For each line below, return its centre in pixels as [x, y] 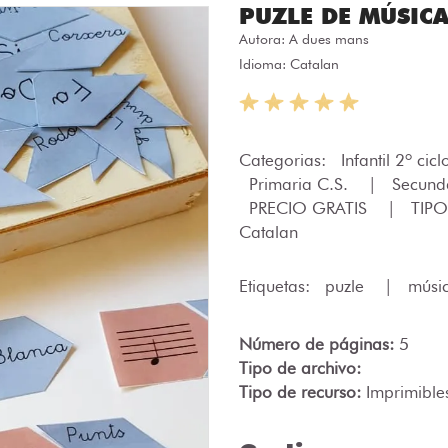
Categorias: [285, 160]
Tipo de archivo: [300, 368]
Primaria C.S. [301, 184]
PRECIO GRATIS [310, 208]
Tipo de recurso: [302, 392]
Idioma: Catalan [289, 64]
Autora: [264, 39]
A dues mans [329, 39]
